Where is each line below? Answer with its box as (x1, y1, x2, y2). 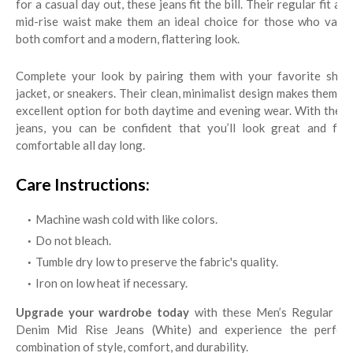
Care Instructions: (16, 174, 150, 194)
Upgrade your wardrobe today (16, 305, 190, 319)
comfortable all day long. (16, 138, 145, 152)
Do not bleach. (35, 233, 111, 247)
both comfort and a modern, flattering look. (16, 32, 240, 46)
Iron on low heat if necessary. (35, 276, 188, 290)
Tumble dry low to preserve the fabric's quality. (35, 255, 278, 269)
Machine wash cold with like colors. (35, 212, 217, 226)
